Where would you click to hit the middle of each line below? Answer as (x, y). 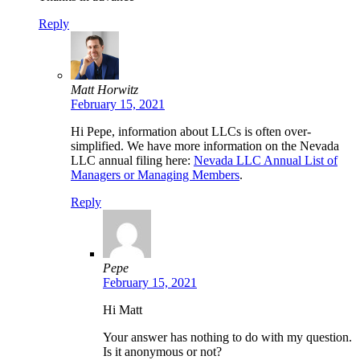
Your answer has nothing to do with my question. (227, 337)
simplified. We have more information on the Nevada (205, 145)
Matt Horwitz (104, 89)
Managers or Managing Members (155, 174)
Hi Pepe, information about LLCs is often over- (191, 131)
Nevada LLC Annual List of (266, 160)
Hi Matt (123, 309)
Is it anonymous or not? (162, 351)
